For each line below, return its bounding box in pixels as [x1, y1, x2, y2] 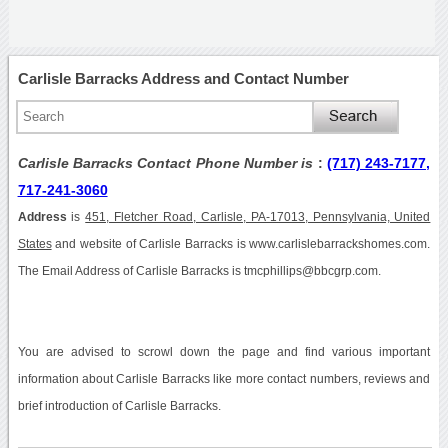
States [17, 237, 52, 250]
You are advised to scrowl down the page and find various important [17, 345, 431, 358]
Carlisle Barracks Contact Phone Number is [17, 154, 318, 171]
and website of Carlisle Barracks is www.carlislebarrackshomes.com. [51, 237, 431, 250]
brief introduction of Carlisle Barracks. [17, 399, 221, 412]
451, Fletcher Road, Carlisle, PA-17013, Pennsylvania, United [85, 210, 431, 223]
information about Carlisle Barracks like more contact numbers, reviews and [17, 372, 431, 385]
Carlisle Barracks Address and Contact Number [17, 69, 349, 87]
